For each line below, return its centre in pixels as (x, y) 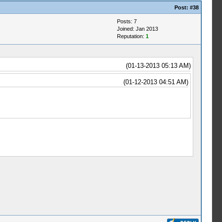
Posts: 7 (127, 21)
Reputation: (131, 36)
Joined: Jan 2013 (137, 29)
